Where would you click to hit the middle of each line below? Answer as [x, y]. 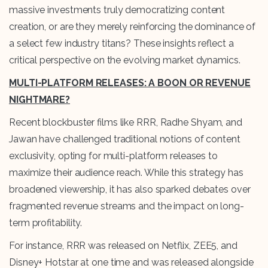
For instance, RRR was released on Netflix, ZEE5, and [123, 246]
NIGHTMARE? [40, 100]
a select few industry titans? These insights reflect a [121, 44]
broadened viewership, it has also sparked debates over [130, 190]
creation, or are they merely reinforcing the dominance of [133, 27]
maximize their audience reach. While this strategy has [126, 173]
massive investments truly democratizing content [117, 10]
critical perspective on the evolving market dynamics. [125, 60]
